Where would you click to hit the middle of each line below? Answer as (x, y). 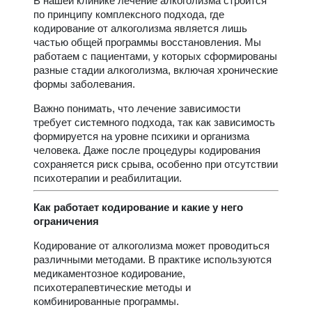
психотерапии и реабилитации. (108, 178)
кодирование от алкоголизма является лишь (140, 28)
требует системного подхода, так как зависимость (154, 122)
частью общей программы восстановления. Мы (147, 42)
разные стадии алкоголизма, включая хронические (156, 70)
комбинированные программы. (106, 301)
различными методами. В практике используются (153, 259)
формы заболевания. (84, 84)
